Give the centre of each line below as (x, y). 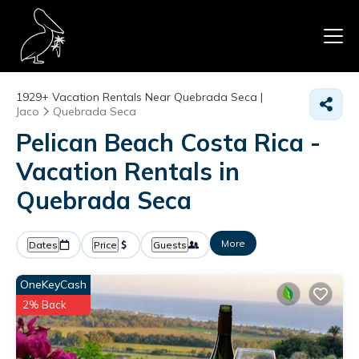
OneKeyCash (53, 284)
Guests (170, 245)
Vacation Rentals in (128, 171)
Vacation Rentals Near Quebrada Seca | (156, 97)
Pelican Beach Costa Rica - (168, 143)
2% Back (44, 305)
